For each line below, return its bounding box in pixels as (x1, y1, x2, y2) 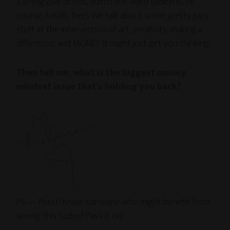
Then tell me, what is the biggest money (16, 65, 186, 81)
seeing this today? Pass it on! (16, 208, 124, 224)
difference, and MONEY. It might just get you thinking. (16, 36, 210, 52)
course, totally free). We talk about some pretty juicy (16, 8, 209, 24)
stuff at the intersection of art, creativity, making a (16, 22, 203, 38)
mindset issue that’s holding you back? (16, 79, 182, 95)
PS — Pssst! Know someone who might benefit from (16, 195, 210, 210)
